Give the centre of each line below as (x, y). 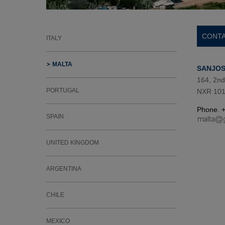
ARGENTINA (64, 169)
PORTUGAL (63, 90)
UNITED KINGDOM (73, 143)
